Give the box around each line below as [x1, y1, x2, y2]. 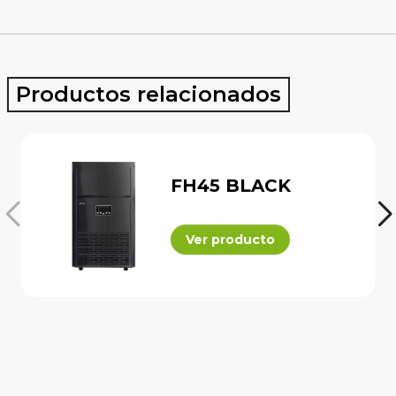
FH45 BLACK [171, 175, 292, 197]
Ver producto [186, 232, 276, 248]
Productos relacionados [16, 80, 281, 107]
